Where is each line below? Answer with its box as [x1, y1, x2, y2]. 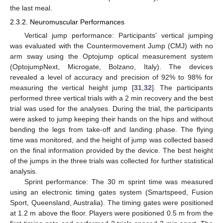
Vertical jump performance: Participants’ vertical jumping [24, 31, 213, 39]
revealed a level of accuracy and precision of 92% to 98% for [10, 73, 213, 81]
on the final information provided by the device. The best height [10, 146, 213, 154]
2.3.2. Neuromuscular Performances [10, 17, 124, 26]
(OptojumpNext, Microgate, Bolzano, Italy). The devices [10, 62, 213, 71]
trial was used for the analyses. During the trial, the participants [10, 104, 213, 112]
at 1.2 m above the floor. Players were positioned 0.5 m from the [10, 209, 213, 217]
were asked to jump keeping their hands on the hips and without [10, 114, 213, 123]
